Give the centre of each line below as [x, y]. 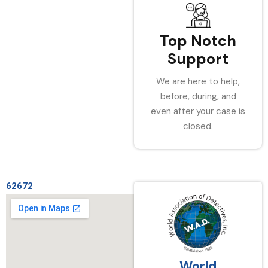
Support [198, 59]
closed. [198, 126]
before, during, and [198, 96]
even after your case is [198, 111]
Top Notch [198, 41]
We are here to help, [198, 81]
